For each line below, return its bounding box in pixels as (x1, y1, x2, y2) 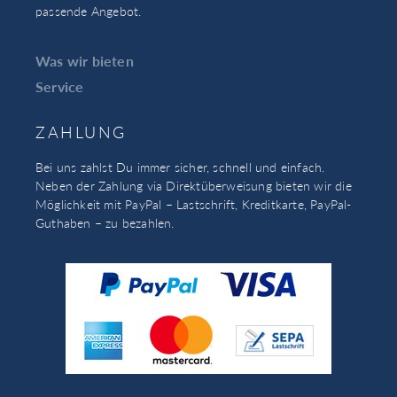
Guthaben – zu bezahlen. (35, 214, 175, 232)
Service (35, 76, 84, 97)
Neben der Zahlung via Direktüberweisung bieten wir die (35, 176, 352, 195)
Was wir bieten (35, 51, 134, 72)
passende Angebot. (35, 2, 142, 20)
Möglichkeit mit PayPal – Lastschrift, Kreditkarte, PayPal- (35, 195, 352, 214)
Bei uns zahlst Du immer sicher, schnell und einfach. (35, 158, 325, 176)
